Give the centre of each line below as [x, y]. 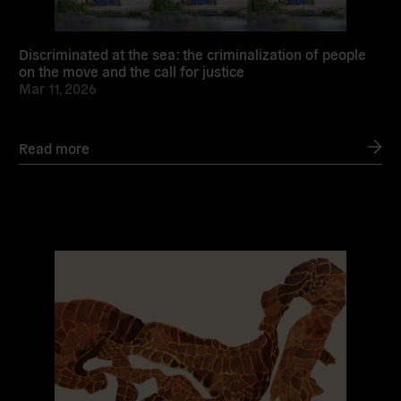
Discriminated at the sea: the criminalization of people [193, 53]
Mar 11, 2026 [58, 87]
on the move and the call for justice [132, 70]
